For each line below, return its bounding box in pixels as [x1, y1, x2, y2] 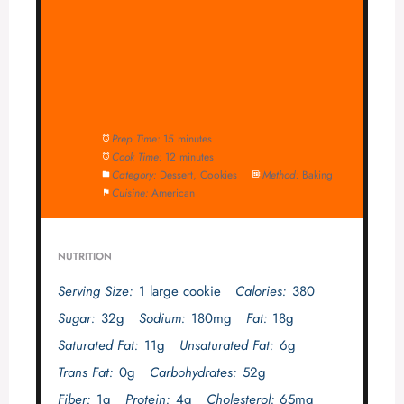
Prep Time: [112, 130, 161, 146]
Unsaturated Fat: [179, 335, 273, 355]
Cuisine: [112, 184, 149, 200]
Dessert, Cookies [160, 166, 238, 182]
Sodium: [138, 308, 185, 328]
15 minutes [163, 130, 213, 146]
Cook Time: [112, 148, 162, 164]
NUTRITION [57, 248, 112, 263]
